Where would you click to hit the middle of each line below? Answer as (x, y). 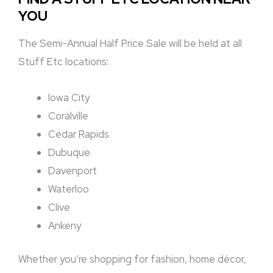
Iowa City (69, 98)
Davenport (73, 171)
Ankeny (65, 226)
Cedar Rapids (79, 134)
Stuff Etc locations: (63, 62)
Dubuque (69, 153)
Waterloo (69, 189)
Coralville (69, 116)
